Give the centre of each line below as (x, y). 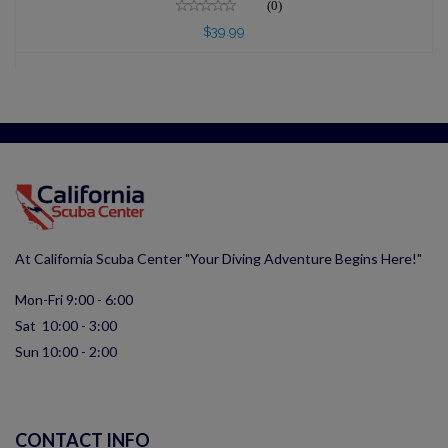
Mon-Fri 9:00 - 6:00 (74, 300)
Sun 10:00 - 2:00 (66, 352)
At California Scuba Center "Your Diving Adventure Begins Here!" (218, 259)
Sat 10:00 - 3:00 (66, 326)
